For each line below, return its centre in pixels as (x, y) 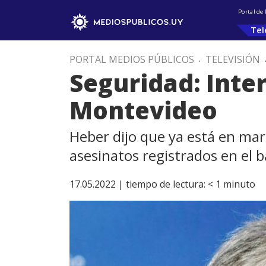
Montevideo (143, 110)
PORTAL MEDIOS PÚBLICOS (132, 59)
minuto (239, 184)
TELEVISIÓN (233, 59)
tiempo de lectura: (166, 184)
